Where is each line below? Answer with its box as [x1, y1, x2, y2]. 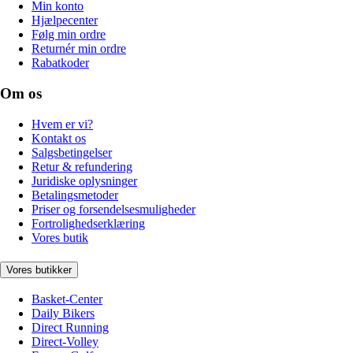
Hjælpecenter [32, 13, 98, 28]
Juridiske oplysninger [32, 173, 137, 188]
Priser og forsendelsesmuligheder [32, 202, 195, 216]
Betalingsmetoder [32, 188, 118, 202]
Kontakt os [32, 131, 86, 145]
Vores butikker [6, 263, 72, 276]
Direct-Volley [32, 335, 98, 349]
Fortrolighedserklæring [32, 216, 145, 230]
